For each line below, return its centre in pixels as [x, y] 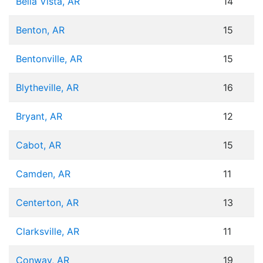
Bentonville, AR [49, 59]
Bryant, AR [39, 117]
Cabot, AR [38, 145]
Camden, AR [43, 174]
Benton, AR [40, 30]
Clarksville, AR [48, 232]
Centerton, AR [47, 203]
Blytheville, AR [47, 88]
